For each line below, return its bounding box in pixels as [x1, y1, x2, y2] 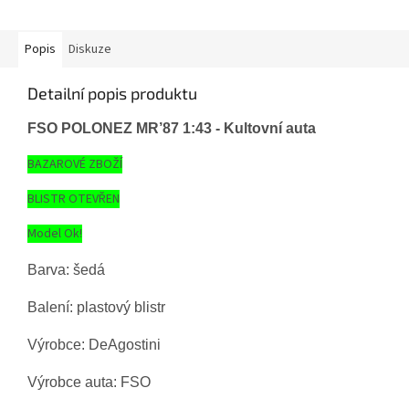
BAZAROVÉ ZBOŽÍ [27, 155, 122, 174]
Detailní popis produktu [27, 83, 197, 104]
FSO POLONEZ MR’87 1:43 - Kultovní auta [27, 121, 316, 137]
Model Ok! [27, 225, 82, 244]
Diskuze [68, 40, 111, 59]
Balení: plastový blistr [27, 299, 165, 316]
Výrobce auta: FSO [27, 374, 151, 391]
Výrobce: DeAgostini [27, 337, 161, 353]
